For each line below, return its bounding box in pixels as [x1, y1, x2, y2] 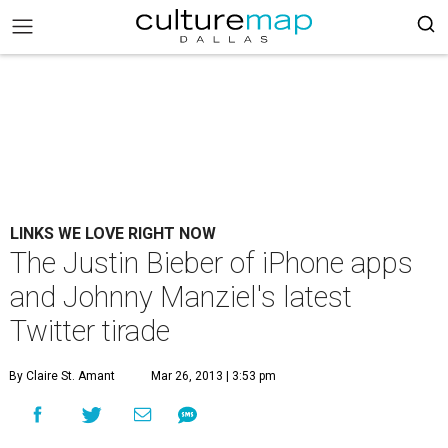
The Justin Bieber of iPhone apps [10, 246, 413, 280]
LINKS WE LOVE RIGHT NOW [10, 224, 216, 243]
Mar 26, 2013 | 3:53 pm [151, 369, 276, 383]
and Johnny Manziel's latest [10, 280, 352, 314]
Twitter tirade [10, 314, 170, 348]
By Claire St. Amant [9, 369, 115, 383]
